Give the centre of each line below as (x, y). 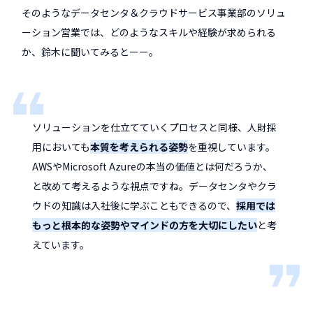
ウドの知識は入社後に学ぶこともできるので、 (134, 206)
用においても (61, 147)
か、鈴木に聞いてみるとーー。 (90, 52)
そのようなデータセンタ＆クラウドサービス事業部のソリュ (154, 13)
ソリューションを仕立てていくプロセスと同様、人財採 (155, 128)
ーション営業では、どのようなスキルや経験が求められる (149, 32)
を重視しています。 (232, 147)
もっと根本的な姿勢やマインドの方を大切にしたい (145, 225)
